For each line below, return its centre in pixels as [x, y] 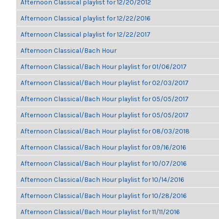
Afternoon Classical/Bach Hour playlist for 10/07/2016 [104, 163]
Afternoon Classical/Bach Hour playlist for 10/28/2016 [104, 196]
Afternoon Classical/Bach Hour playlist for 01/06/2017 [104, 66]
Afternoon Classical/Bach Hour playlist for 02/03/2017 [105, 83]
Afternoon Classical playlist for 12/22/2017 [86, 34]
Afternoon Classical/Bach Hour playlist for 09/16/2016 [103, 147]
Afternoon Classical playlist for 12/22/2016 [86, 18]
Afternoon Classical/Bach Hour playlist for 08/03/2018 [105, 131]
